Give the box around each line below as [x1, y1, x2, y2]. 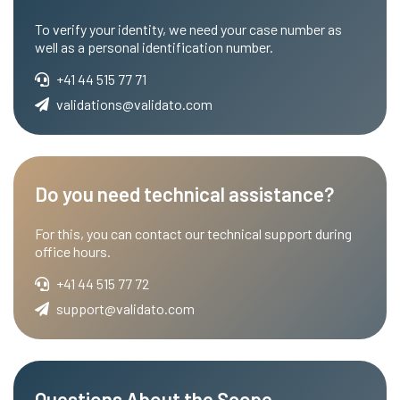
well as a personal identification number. [35, 37, 273, 55]
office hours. [35, 243, 111, 261]
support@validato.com [56, 300, 195, 318]
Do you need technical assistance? [35, 182, 334, 206]
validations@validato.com [56, 95, 212, 112]
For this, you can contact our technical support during [35, 225, 352, 243]
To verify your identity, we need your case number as [35, 20, 342, 37]
